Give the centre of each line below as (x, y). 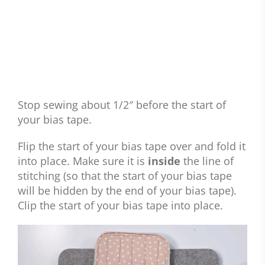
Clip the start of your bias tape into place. (120, 206)
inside (166, 161)
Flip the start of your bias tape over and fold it (132, 146)
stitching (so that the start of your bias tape (125, 176)
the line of (209, 161)
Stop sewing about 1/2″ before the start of (122, 105)
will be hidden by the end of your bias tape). (127, 191)
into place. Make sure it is (83, 161)
